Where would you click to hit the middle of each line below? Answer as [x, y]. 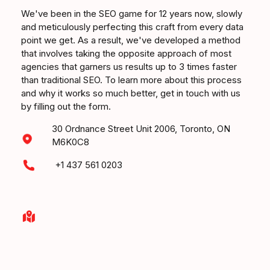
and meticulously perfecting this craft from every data [133, 27]
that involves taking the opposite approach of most [127, 53]
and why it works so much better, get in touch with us [131, 93]
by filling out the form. [66, 106]
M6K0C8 [70, 142]
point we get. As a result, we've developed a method [131, 40]
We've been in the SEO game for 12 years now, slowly [132, 13]
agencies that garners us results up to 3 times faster [129, 66]
